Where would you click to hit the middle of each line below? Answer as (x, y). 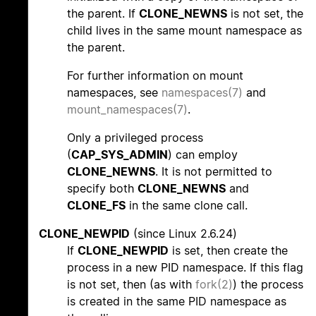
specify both (102, 189)
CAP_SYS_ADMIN (120, 155)
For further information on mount (155, 76)
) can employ (203, 155)
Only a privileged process (135, 138)
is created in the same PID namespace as (177, 302)
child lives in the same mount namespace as (184, 31)
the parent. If (103, 14)
